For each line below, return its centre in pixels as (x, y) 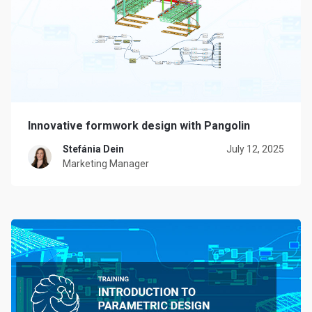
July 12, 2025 (255, 149)
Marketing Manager (106, 164)
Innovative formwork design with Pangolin (139, 126)
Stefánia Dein (93, 149)
